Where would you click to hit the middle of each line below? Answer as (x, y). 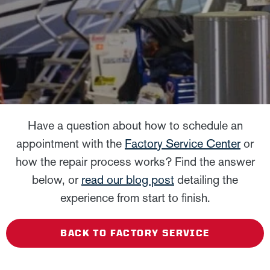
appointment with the (71, 143)
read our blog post (128, 180)
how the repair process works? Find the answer (135, 162)
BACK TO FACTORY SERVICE (135, 233)
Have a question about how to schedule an (135, 125)
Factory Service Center (183, 143)
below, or (57, 180)
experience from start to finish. (135, 198)
